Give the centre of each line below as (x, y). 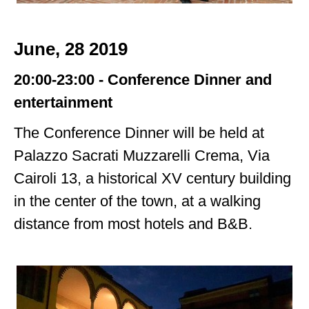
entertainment (63, 103)
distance (44, 224)
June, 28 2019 (71, 49)
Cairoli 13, (50, 179)
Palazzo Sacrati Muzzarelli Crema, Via (142, 156)
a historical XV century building (189, 179)
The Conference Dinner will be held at (139, 133)
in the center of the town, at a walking (138, 201)
